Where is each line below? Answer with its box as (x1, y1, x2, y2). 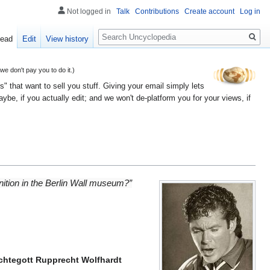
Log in (240, 7, 260, 16)
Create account (184, 7, 234, 16)
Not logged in (67, 7, 111, 16)
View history (46, 34, 89, 44)
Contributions (135, 7, 179, 16)
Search (98, 24, 138, 37)
